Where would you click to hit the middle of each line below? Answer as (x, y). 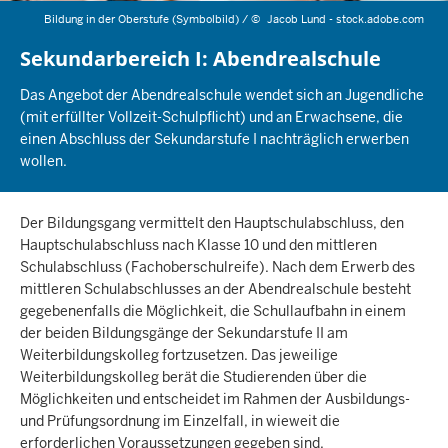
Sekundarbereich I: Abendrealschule (200, 58)
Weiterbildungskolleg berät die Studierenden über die (193, 376)
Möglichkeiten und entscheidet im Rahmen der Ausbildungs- (215, 398)
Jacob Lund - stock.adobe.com (345, 19)
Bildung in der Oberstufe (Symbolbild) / (148, 19)
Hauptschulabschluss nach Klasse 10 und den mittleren (198, 244)
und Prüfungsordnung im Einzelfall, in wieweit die (180, 420)
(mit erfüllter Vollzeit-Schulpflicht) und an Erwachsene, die (211, 116)
